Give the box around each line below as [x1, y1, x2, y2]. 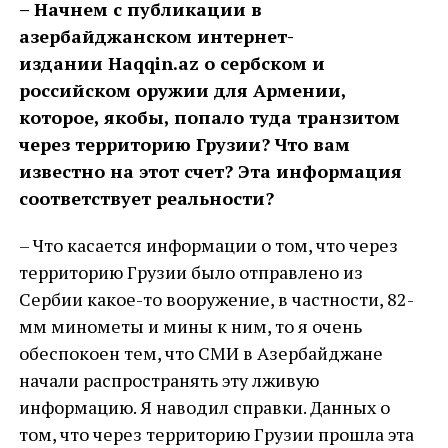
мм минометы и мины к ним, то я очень [18, 314, 362, 338]
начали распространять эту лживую [18, 368, 319, 392]
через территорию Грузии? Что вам [18, 132, 350, 156]
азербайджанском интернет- [18, 24, 294, 48]
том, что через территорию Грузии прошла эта [18, 422, 414, 446]
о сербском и [198, 51, 325, 75]
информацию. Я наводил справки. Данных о [18, 395, 390, 419]
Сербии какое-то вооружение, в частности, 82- [18, 287, 414, 311]
